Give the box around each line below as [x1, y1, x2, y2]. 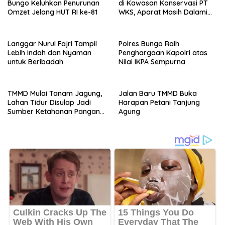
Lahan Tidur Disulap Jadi [8, 98, 91, 107]
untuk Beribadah [8, 57, 63, 67]
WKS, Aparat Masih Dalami [119, 8, 207, 17]
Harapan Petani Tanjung [119, 98, 200, 107]
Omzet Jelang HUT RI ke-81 [8, 8, 97, 17]
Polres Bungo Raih [119, 39, 179, 49]
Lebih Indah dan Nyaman [8, 48, 91, 58]
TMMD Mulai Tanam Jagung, [8, 89, 102, 98]
